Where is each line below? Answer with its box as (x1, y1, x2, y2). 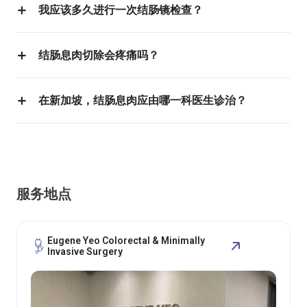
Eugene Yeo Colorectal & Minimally (47, 235, 205, 246)
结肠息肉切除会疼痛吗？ (38, 49, 159, 62)
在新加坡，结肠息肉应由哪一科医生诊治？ (38, 94, 247, 107)
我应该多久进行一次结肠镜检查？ (38, 3, 203, 16)
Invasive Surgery (47, 246, 123, 257)
